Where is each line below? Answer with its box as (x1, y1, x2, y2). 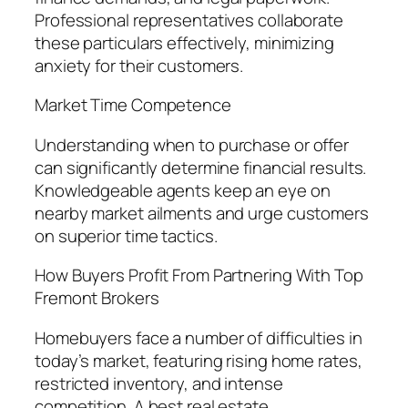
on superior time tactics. (35, 223, 218, 248)
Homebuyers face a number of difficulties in (35, 325, 362, 350)
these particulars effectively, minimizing (35, 30, 334, 55)
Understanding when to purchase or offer (35, 132, 350, 157)
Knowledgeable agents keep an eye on (35, 178, 331, 202)
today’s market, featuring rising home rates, (35, 348, 362, 372)
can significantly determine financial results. (35, 155, 367, 179)
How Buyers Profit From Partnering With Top (35, 263, 363, 288)
